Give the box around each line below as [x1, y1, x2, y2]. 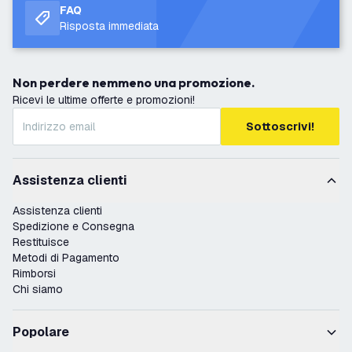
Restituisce [13, 235, 69, 249]
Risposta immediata [60, 19, 159, 33]
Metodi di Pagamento [13, 251, 119, 265]
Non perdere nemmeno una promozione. [22, 75, 255, 90]
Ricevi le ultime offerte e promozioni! [13, 93, 195, 107]
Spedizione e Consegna [13, 219, 134, 233]
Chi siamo [13, 282, 63, 296]
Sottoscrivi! [254, 119, 314, 134]
